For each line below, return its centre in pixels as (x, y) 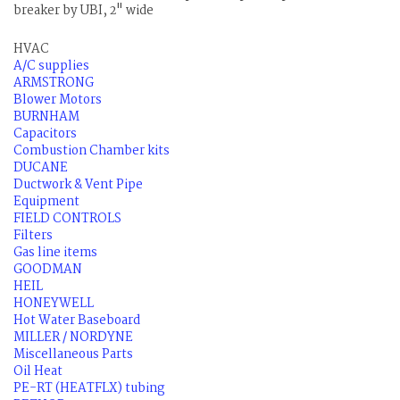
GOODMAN (48, 270)
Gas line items (55, 253)
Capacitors (45, 134)
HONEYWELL (54, 304)
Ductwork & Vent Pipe (78, 185)
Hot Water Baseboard (77, 321)
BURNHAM (46, 117)
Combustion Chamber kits (92, 151)
